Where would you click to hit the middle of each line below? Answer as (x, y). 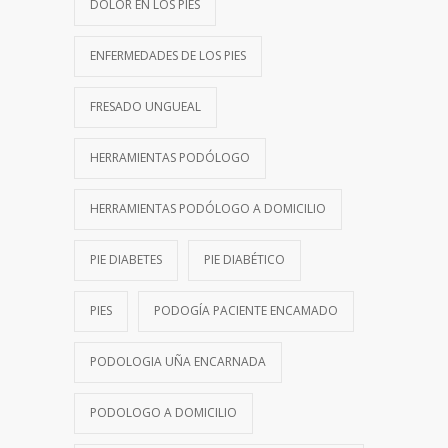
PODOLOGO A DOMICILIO (163, 412)
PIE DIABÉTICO (244, 259)
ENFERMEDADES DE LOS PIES (168, 55)
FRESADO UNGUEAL (145, 106)
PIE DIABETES (126, 259)
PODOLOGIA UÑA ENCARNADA (178, 361)
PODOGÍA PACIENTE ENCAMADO (246, 310)
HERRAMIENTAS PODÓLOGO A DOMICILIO (208, 208)
